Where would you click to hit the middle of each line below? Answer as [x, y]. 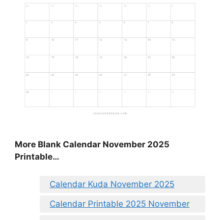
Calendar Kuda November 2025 [112, 184]
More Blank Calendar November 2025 [92, 145]
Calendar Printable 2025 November [120, 204]
